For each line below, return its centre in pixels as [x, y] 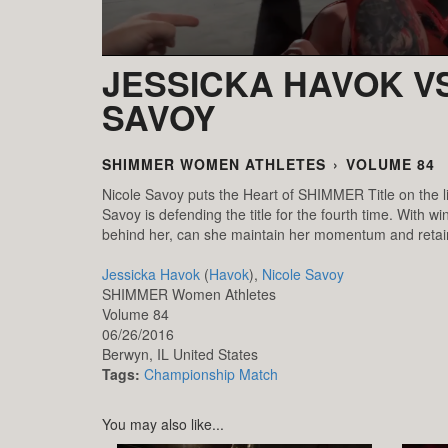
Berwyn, [129, 353]
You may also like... [163, 423]
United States [215, 353]
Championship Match [211, 373]
